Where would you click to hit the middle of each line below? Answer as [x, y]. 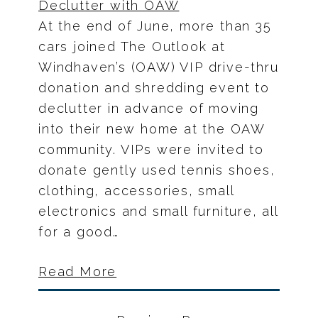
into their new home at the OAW [152, 129]
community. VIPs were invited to [151, 150]
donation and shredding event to [154, 88]
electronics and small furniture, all [158, 212]
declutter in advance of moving [149, 109]
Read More [78, 272]
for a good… [79, 232]
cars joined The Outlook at [132, 47]
